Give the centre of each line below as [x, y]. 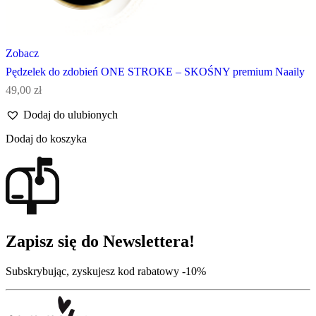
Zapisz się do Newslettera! [100, 241]
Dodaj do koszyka [46, 139]
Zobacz [22, 54]
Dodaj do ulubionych [71, 114]
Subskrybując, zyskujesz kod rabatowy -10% [106, 271]
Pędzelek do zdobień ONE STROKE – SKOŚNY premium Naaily [155, 72]
